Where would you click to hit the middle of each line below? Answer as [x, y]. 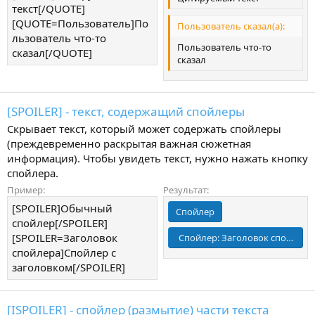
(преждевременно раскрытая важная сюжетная [129, 143]
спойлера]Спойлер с [64, 252]
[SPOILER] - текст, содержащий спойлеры [126, 111]
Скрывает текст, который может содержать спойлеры [144, 128]
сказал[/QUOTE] [52, 53]
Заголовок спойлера [267, 238]
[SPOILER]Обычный [62, 208]
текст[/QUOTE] [49, 9]
